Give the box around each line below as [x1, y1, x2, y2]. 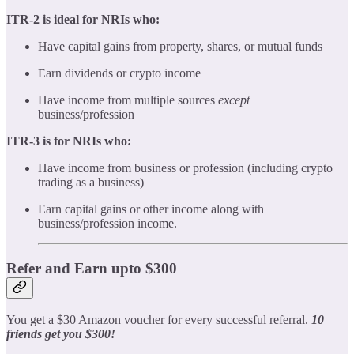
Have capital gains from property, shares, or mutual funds [38, 39, 322, 53]
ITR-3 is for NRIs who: [6, 134, 131, 148]
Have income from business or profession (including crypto [38, 160, 333, 175]
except [218, 92, 250, 107]
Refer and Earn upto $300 [6, 259, 177, 277]
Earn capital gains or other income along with [38, 201, 264, 216]
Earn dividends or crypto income [38, 66, 201, 80]
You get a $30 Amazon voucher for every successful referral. [6, 313, 311, 327]
